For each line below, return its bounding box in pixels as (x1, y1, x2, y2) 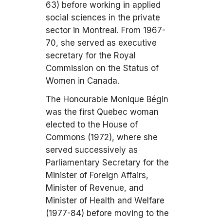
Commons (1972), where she (46, 132, 158, 142)
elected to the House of (46, 120, 138, 129)
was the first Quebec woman (46, 107, 159, 117)
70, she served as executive (46, 38, 157, 48)
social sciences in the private (46, 13, 160, 22)
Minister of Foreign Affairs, (46, 170, 148, 180)
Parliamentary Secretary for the (46, 158, 169, 167)
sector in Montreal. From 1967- (46, 25, 165, 35)
